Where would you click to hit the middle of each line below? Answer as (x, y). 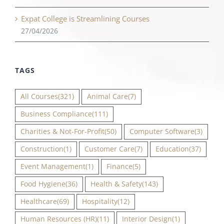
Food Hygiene (43, 184)
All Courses (39, 96)
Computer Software (162, 131)
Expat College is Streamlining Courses (85, 18)
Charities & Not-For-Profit (62, 131)
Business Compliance (56, 114)
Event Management (53, 166)
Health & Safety (116, 184)
